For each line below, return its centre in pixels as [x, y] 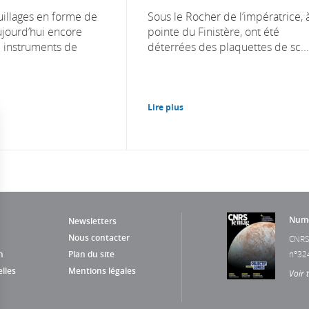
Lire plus [166, 107]
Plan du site [91, 254]
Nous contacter [99, 237]
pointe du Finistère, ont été [213, 31]
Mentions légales [102, 270]
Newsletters [92, 221]
